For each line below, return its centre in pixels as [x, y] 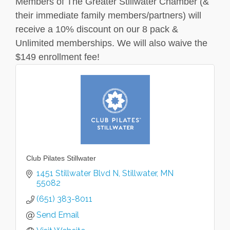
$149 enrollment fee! [59, 57]
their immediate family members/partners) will [108, 15]
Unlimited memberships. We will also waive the [111, 43]
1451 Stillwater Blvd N [78, 173]
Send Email [58, 215]
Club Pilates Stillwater [61, 158]
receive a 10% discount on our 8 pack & [97, 29]
